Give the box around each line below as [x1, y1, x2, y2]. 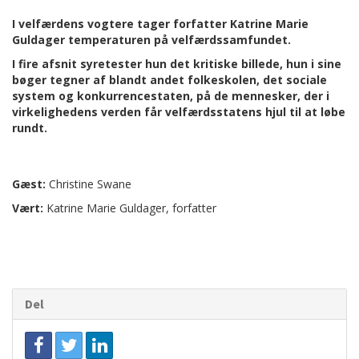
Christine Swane [49, 176, 131, 192]
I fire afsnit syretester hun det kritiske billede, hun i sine [12, 56, 341, 71]
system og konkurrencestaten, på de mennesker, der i [12, 88, 329, 103]
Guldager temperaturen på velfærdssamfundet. [12, 32, 291, 47]
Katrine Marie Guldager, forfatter [43, 200, 216, 216]
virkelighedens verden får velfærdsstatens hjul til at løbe [12, 104, 345, 119]
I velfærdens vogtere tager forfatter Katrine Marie [12, 16, 309, 31]
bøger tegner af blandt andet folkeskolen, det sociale [12, 72, 327, 87]
